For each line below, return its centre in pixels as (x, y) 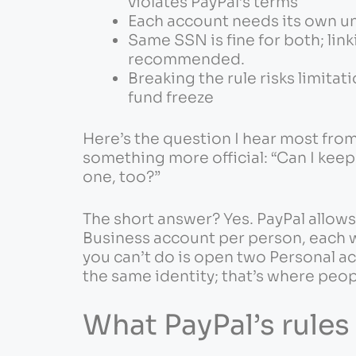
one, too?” (121, 178)
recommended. (186, 59)
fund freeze (170, 97)
